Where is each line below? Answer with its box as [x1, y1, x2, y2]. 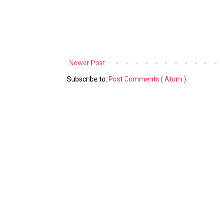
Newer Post [69, 58, 105, 67]
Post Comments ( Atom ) [109, 75, 186, 83]
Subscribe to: [67, 75, 109, 83]
